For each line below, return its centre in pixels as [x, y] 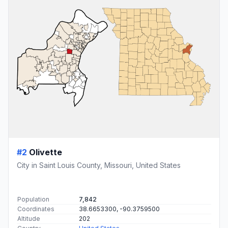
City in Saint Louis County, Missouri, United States [99, 165]
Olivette [46, 152]
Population [33, 199]
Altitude [29, 218]
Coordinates [36, 209]
